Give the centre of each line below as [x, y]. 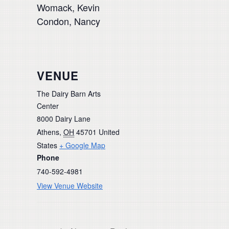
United [109, 132]
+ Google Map [82, 145]
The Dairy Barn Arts [69, 93]
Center [48, 106]
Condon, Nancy [68, 21]
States [47, 145]
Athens [48, 132]
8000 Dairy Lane [64, 118]
